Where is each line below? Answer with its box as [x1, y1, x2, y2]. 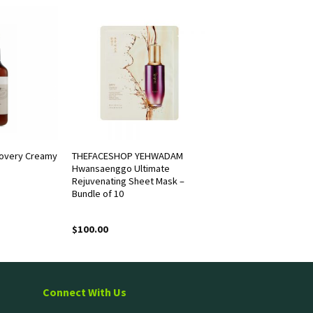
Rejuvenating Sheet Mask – [71, 174, 184, 187]
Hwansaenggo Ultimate [71, 161, 170, 175]
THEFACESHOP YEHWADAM [71, 149, 183, 162]
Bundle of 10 [71, 187, 124, 200]
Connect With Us [43, 284, 126, 299]
